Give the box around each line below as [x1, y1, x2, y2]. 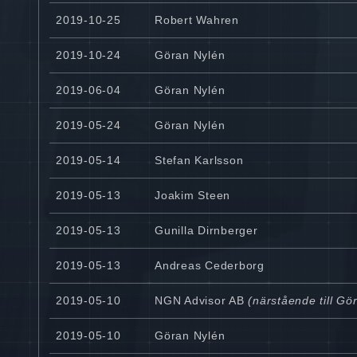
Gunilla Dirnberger [155, 224, 258, 237]
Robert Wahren [155, 14, 239, 27]
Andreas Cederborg [155, 259, 265, 273]
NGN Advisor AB [155, 294, 245, 308]
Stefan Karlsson [155, 154, 244, 167]
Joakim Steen [155, 189, 230, 202]
